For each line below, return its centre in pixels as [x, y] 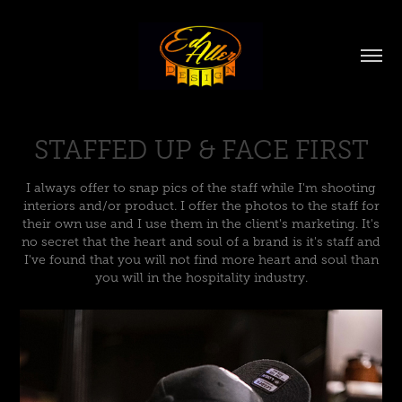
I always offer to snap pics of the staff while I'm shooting [201, 188]
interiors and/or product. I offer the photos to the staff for [201, 205]
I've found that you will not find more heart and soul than [201, 259]
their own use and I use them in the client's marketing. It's [201, 223]
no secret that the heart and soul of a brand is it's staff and [201, 241]
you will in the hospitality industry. [201, 277]
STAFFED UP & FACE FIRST [201, 149]
